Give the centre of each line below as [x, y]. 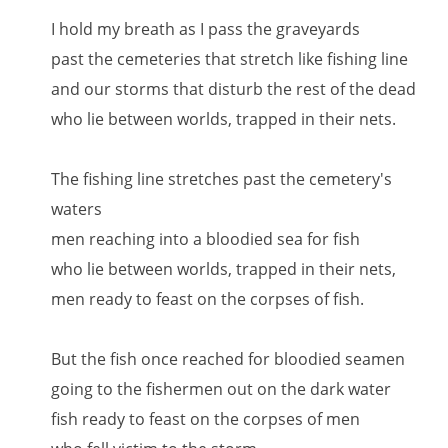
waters [77, 209]
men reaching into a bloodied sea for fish [206, 239]
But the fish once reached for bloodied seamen [228, 359]
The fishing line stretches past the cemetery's [222, 179]
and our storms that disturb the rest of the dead [234, 89]
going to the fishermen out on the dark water [221, 389]
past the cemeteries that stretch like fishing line [230, 59]
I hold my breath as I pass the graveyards [206, 29]
